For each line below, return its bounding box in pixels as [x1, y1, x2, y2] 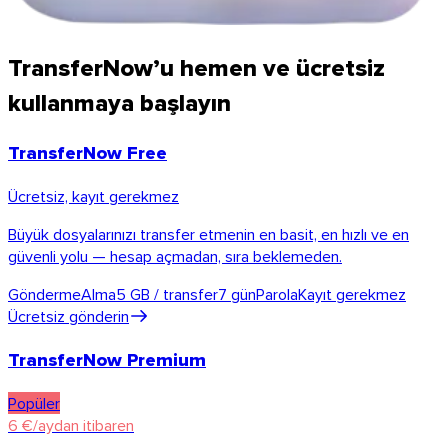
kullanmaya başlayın [8, 84, 231, 120]
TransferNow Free [8, 139, 167, 167]
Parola [256, 283, 298, 306]
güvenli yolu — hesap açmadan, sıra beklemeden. [8, 245, 342, 268]
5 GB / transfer [116, 283, 218, 306]
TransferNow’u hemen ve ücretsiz [8, 49, 385, 85]
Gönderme [8, 283, 81, 306]
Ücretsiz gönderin [8, 305, 129, 328]
